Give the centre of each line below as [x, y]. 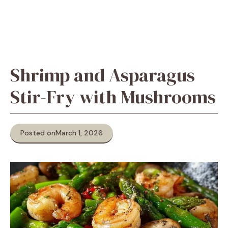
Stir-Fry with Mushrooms [113, 97]
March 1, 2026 [79, 133]
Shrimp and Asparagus [103, 75]
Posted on [38, 133]
